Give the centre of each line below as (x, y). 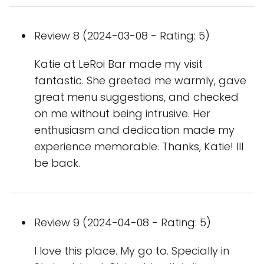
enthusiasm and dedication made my (134, 130)
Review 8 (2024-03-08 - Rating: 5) (122, 36)
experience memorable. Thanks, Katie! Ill (139, 146)
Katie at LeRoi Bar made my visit (118, 64)
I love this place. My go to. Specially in (132, 251)
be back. (57, 163)
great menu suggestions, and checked (136, 97)
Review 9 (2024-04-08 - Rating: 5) (123, 222)
